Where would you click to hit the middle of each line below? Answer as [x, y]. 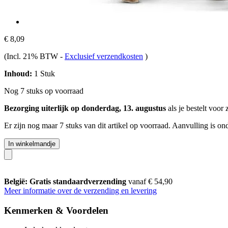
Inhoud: [18, 73]
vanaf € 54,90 [150, 181]
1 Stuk [44, 73]
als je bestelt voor [196, 108]
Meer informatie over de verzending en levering [80, 190]
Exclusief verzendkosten [104, 56]
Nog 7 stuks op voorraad [44, 91]
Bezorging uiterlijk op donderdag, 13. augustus [85, 108]
